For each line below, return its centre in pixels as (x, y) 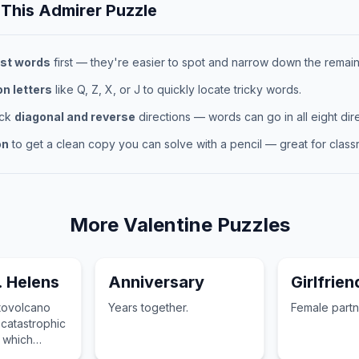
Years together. (149, 307)
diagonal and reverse (75, 117)
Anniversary (157, 282)
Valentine (167, 225)
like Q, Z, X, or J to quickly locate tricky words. (177, 89)
